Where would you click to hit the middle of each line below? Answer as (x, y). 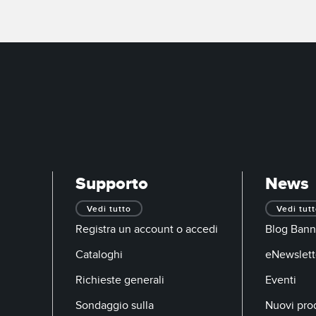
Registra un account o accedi (147, 229)
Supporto (112, 184)
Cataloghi (99, 254)
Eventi (281, 280)
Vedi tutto (109, 209)
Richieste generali (120, 280)
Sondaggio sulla (115, 305)
